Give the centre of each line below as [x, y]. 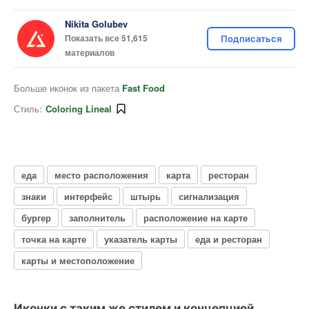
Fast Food [143, 88]
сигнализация [209, 196]
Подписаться [251, 39]
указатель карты [141, 239]
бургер [36, 217]
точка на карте [54, 239]
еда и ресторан [229, 239]
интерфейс [88, 196]
